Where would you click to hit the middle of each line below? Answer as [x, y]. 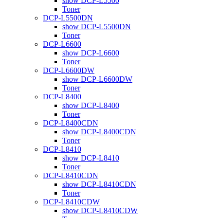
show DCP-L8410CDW [100, 210]
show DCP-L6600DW [97, 79]
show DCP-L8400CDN [99, 131]
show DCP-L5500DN [97, 26]
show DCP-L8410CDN [99, 184]
